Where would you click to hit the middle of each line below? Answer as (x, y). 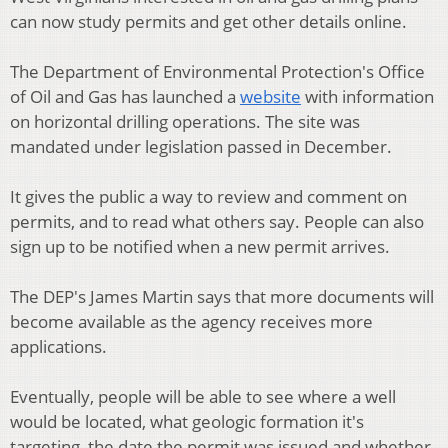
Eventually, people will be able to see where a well (203, 397)
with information (367, 97)
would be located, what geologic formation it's (187, 422)
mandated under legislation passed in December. (201, 147)
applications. (58, 347)
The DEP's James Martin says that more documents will (222, 297)
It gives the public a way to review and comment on (208, 197)
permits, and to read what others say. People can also (217, 222)
